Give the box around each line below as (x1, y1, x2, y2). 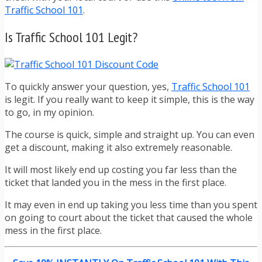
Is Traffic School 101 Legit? (5, 28, 137, 47)
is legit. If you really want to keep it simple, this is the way (5, 93, 254, 106)
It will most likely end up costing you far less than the (5, 163, 237, 177)
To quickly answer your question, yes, (5, 80, 171, 94)
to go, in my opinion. (5, 106, 94, 119)
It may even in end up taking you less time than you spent (5, 198, 257, 212)
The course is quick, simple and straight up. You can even (5, 128, 254, 142)
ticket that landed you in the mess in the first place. (5, 176, 226, 189)
